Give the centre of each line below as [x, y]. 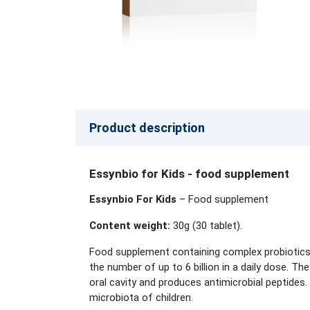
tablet [223, 226]
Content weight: [130, 226]
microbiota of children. [143, 298]
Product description [147, 128]
